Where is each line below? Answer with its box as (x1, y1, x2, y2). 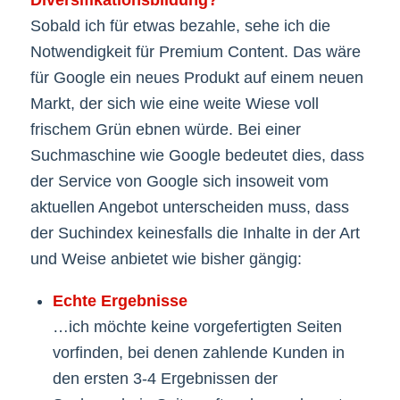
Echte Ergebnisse (52, 292, 187, 311)
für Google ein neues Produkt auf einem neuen (29, 68, 363, 87)
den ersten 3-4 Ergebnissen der (52, 370, 278, 388)
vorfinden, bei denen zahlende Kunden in (52, 344, 345, 362)
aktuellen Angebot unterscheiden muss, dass (29, 197, 349, 216)
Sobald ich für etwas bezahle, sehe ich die (29, 16, 330, 35)
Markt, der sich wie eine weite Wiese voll (29, 94, 319, 112)
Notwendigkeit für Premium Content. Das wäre (29, 42, 361, 61)
